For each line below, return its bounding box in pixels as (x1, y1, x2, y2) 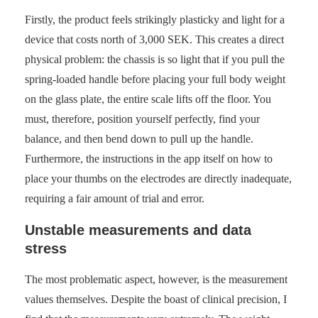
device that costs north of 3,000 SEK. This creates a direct (25, 33, 284, 46)
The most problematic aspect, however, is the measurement (25, 273, 287, 286)
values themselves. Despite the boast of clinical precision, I (25, 293, 287, 306)
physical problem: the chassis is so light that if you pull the (25, 53, 285, 66)
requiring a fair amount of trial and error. (25, 192, 204, 205)
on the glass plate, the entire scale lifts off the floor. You (25, 93, 271, 106)
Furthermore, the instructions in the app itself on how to (25, 153, 273, 165)
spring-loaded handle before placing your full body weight (25, 73, 285, 86)
